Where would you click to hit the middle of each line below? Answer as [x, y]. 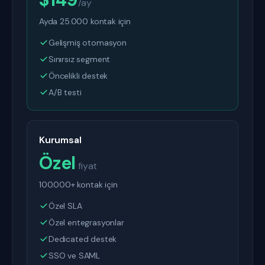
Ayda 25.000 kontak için [85, 21]
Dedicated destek [83, 239]
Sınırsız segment [80, 59]
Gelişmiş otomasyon [88, 43]
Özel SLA [65, 206]
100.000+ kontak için [78, 185]
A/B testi [65, 92]
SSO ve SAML [75, 256]
